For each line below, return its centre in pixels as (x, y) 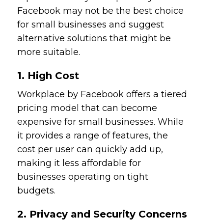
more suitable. (49, 52)
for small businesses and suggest (91, 24)
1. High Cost (48, 75)
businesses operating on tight (83, 177)
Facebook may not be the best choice (101, 11)
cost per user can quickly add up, (90, 149)
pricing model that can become (87, 108)
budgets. (37, 190)
